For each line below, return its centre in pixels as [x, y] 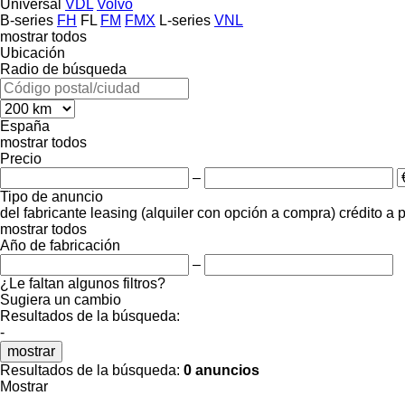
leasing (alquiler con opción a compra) [213, 212]
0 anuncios [221, 370]
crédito [361, 212]
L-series [185, 20]
